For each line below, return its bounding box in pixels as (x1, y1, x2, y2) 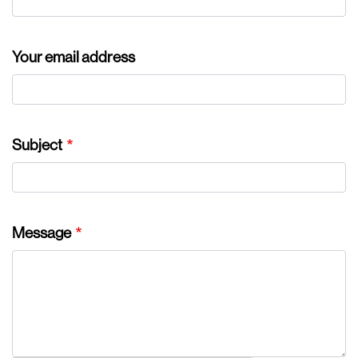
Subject (12, 136, 62, 153)
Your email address (12, 48, 135, 66)
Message (12, 224, 71, 241)
